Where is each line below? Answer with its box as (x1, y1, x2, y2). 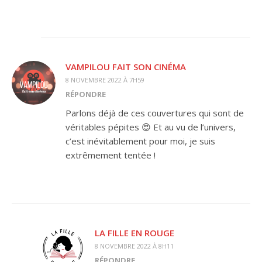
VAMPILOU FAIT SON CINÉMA (65, 60, 186, 73)
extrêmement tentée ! (65, 149, 156, 161)
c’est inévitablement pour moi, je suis (65, 135, 215, 147)
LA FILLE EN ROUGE (95, 226, 174, 239)
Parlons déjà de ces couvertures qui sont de (65, 106, 244, 119)
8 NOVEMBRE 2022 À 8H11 (95, 241, 174, 250)
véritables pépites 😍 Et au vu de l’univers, (65, 120, 236, 133)
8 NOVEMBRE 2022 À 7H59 (65, 75, 144, 84)
